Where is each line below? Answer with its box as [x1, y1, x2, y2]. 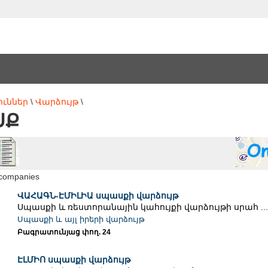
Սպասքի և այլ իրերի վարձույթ [17, 215, 145, 224]
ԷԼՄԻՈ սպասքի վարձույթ [17, 255, 130, 265]
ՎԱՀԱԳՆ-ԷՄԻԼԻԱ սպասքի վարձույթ [17, 191, 178, 201]
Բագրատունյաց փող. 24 [17, 228, 111, 237]
